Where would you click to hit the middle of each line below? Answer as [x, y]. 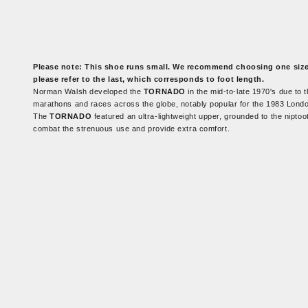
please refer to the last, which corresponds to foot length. [149, 79]
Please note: [59, 66]
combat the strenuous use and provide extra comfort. [132, 128]
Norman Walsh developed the [87, 91]
